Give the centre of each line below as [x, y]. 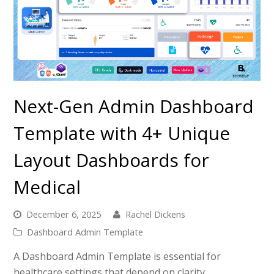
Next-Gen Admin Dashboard [134, 106]
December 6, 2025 [64, 214]
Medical [47, 187]
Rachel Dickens [156, 214]
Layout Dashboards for [112, 160]
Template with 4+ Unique [122, 133]
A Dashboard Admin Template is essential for [117, 256]
